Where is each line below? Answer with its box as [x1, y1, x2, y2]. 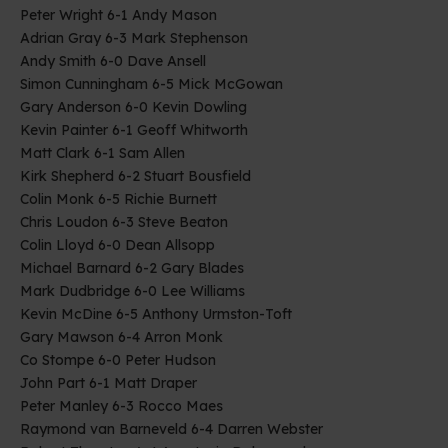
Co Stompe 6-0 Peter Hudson [20, 350, 216, 369]
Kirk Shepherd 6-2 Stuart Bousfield [20, 166, 251, 185]
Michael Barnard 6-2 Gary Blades [20, 258, 244, 277]
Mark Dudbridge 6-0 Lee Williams [20, 281, 245, 300]
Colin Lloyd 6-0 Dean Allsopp [20, 235, 215, 254]
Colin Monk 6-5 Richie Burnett [20, 189, 217, 208]
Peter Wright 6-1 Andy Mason [20, 5, 217, 24]
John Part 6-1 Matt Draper [20, 373, 197, 392]
